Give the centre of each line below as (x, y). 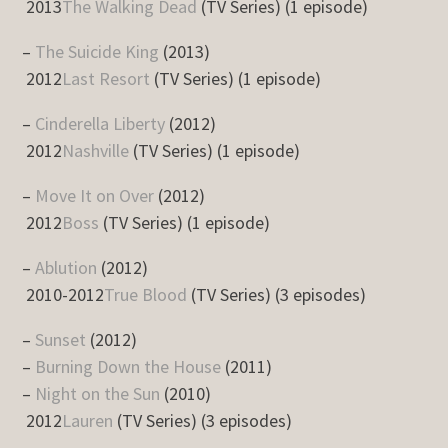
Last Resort (106, 78)
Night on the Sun (98, 393)
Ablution (66, 267)
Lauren (88, 420)
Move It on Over (95, 195)
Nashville (96, 150)
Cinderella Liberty (100, 123)
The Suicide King (97, 51)
